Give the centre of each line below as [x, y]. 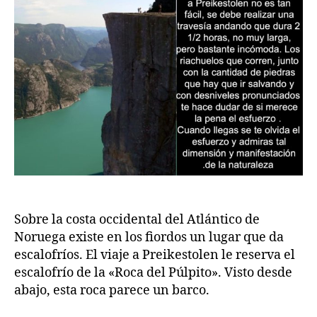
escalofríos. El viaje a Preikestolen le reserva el [155, 255]
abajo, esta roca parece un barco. [112, 290]
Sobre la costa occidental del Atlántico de [137, 219]
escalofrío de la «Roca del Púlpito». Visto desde [153, 272]
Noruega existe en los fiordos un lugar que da [149, 237]
